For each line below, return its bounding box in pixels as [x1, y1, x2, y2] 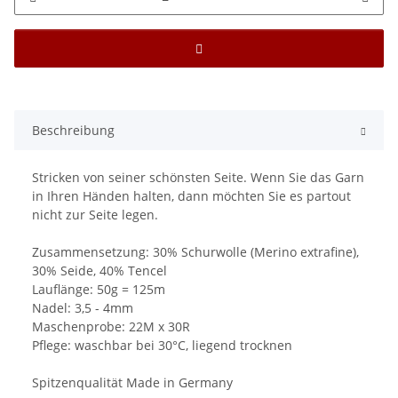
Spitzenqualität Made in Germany [32, 374, 233, 392]
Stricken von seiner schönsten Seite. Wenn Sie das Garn [32, 169, 364, 187]
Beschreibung [32, 122, 115, 139]
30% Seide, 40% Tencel [32, 262, 167, 280]
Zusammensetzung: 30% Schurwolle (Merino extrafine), [32, 243, 359, 261]
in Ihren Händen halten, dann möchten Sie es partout [32, 187, 351, 205]
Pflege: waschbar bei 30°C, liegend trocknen [32, 337, 292, 354]
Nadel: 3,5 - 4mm [32, 299, 133, 317]
